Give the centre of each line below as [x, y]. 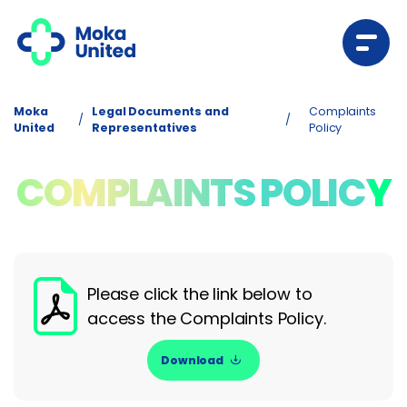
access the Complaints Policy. [207, 318]
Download [192, 360]
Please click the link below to [200, 294]
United [35, 128]
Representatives [145, 128]
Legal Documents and [160, 111]
